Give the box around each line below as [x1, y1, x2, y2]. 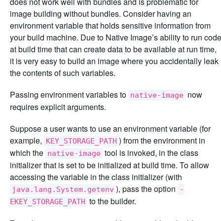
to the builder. [87, 195, 136, 207]
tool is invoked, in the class [103, 147, 198, 158]
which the [10, 147, 45, 158]
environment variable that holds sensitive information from [10, 19, 211, 31]
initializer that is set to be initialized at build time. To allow [10, 159, 209, 171]
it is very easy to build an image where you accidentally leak [10, 55, 219, 67]
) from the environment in [119, 134, 205, 146]
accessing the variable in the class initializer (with [10, 171, 182, 183]
